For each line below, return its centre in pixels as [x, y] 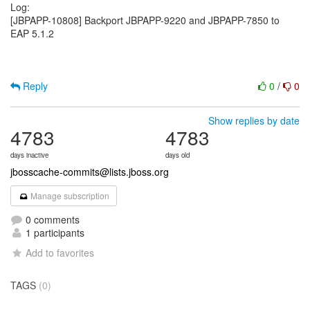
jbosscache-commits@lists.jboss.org [90, 172]
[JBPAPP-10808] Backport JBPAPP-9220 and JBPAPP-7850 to [145, 20]
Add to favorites [60, 253]
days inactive [29, 155]
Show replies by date [254, 120]
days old [177, 155]
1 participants [54, 232]
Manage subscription [69, 195]
